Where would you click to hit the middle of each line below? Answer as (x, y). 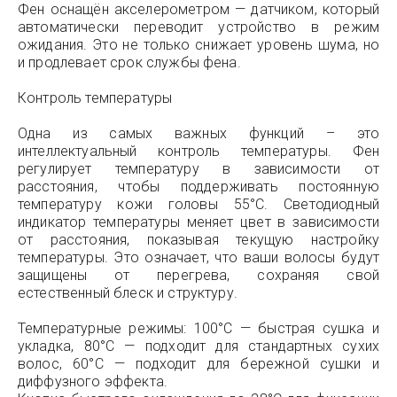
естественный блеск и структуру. (128, 293)
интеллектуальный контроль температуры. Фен (198, 151)
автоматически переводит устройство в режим (198, 27)
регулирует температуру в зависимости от (198, 169)
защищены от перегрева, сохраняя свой (198, 275)
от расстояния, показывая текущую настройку (198, 240)
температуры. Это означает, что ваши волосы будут (198, 257)
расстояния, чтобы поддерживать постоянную (198, 187)
